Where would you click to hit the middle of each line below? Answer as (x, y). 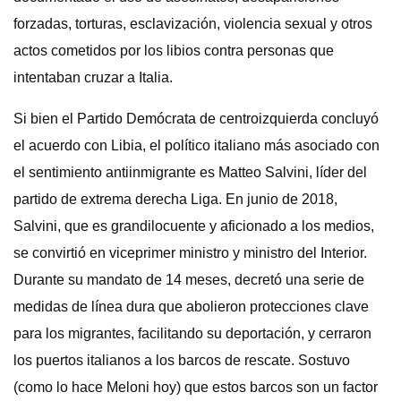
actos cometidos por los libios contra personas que (174, 51)
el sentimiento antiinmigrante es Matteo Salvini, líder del (190, 172)
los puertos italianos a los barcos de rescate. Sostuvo (182, 360)
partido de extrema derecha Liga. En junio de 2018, (175, 199)
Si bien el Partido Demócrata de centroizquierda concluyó (196, 119)
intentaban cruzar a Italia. (93, 77)
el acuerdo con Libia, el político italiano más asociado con (196, 145)
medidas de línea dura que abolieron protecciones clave (191, 307)
